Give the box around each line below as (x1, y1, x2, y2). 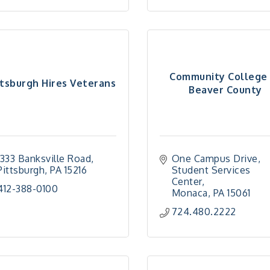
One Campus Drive (171, 152, 258, 165)
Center (171, 175, 202, 187)
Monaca (171, 187, 208, 199)
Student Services (171, 164, 251, 176)
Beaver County (189, 83, 262, 96)
